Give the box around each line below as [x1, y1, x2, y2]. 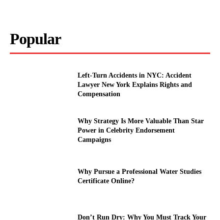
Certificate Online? [78, 177, 135, 185]
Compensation [78, 90, 121, 98]
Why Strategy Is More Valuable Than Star [78, 117, 204, 125]
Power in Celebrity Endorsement [78, 126, 175, 134]
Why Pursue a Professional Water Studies [78, 167, 202, 175]
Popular [10, 30, 61, 48]
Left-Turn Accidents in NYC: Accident [78, 71, 192, 79]
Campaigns [78, 136, 111, 143]
